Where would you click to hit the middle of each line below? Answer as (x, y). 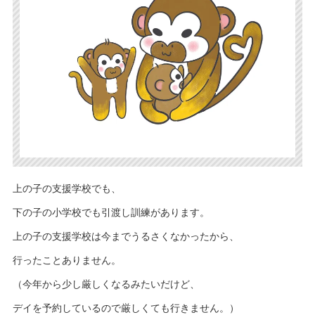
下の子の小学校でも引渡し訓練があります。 (111, 213)
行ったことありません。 (66, 261)
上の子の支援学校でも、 (66, 189)
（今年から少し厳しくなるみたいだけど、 (106, 285)
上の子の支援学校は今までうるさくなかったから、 (126, 237)
